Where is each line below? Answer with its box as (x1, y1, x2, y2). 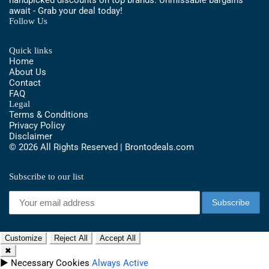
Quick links (9, 45, 52, 55)
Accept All (100, 233, 136, 243)
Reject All (54, 233, 88, 243)
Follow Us (9, 16, 47, 26)
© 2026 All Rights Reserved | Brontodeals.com (9, 141, 194, 153)
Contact (9, 77, 41, 88)
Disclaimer (9, 130, 52, 142)
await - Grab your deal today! (9, 5, 122, 16)
